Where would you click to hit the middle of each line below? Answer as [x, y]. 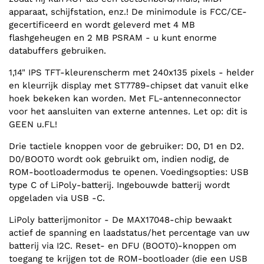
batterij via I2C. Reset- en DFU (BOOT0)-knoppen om [123, 246]
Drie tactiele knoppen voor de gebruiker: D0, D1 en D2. [126, 146]
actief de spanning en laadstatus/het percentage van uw [129, 233]
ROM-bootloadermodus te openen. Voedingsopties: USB [129, 172]
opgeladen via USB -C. [57, 198]
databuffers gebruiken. [57, 51]
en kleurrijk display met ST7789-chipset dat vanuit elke [129, 86]
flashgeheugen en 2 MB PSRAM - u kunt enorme [113, 38]
